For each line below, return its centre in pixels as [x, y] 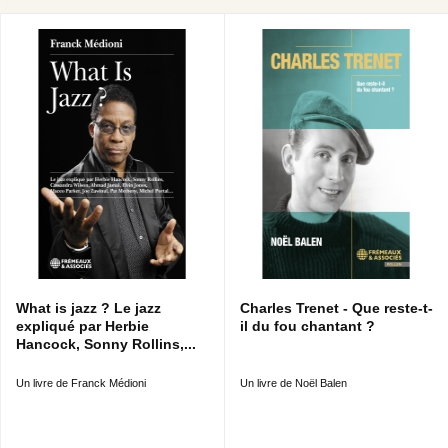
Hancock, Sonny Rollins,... [106, 344]
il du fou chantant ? [307, 326]
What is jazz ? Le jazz [88, 308]
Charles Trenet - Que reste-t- [336, 308]
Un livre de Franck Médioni [81, 383]
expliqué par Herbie [82, 326]
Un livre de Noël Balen [293, 383]
